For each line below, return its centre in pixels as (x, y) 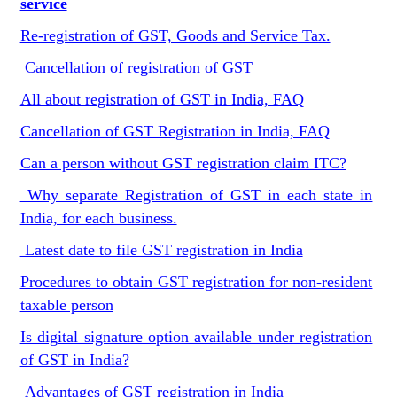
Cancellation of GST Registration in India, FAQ (175, 131)
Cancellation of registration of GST (136, 67)
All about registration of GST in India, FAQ (162, 99)
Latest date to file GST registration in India (161, 250)
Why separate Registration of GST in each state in (196, 195)
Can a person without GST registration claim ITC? (183, 163)
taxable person (66, 305)
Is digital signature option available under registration (196, 337)
